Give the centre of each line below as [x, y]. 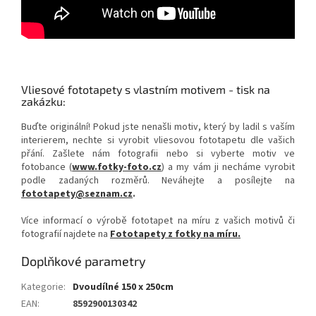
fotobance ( [47, 168]
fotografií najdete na [66, 235]
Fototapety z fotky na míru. [175, 235]
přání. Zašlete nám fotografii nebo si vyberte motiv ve [158, 154]
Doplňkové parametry [84, 261]
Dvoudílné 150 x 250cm [123, 287]
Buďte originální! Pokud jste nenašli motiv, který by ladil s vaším [158, 127]
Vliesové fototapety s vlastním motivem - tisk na [146, 90]
